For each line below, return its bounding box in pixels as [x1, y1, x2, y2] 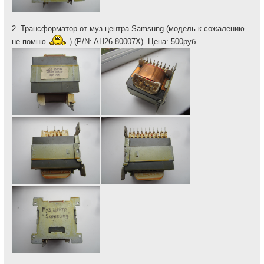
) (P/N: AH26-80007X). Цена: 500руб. [67, 37, 198, 46]
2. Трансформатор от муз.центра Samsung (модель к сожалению [12, 24, 245, 33]
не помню [12, 37, 48, 46]
